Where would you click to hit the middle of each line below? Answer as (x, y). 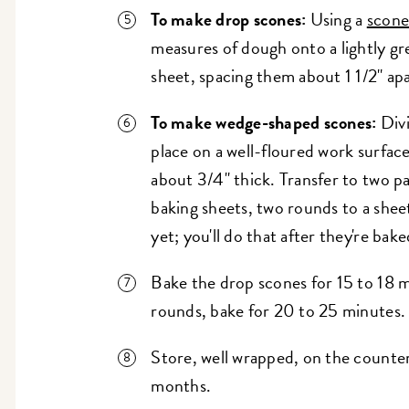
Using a (338, 20)
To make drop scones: (231, 20)
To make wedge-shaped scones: (266, 123)
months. (181, 386)
